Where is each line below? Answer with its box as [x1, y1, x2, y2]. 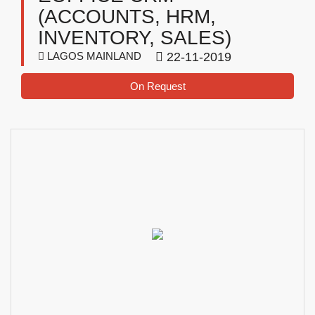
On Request [129, 80, 186, 92]
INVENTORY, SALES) [38, 27, 231, 49]
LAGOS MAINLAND [44, 50, 141, 62]
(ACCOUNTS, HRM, [38, 6, 216, 27]
